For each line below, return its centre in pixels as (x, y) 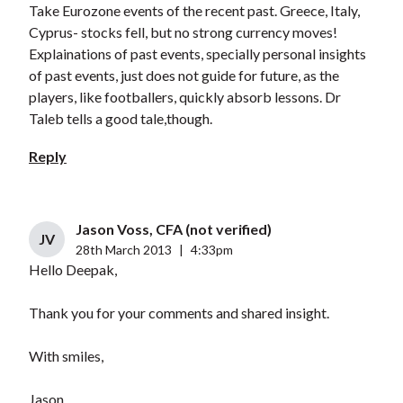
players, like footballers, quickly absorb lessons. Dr (184, 97)
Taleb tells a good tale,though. (120, 119)
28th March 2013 (123, 250)
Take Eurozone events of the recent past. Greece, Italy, (194, 11)
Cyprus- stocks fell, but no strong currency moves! (183, 32)
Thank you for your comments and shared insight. (179, 313)
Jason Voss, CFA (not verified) (173, 229)
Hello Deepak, (72, 270)
